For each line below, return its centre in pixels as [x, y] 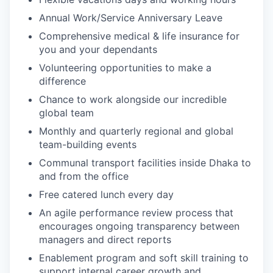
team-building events [88, 145]
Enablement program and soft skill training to [144, 258]
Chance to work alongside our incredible [133, 100]
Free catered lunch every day [106, 195]
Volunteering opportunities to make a [125, 68]
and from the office [84, 176]
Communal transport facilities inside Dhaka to [145, 163]
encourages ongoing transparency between [139, 226]
